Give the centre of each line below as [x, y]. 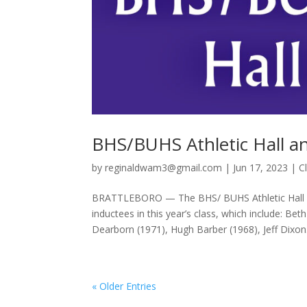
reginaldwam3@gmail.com [164, 167]
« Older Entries [124, 286]
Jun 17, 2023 [261, 167]
